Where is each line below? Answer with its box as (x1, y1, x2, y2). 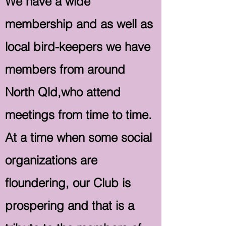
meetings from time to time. (5, 107, 152, 122)
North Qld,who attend (5, 85, 121, 99)
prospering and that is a (5, 198, 134, 213)
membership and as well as (5, 17, 153, 31)
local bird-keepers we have (5, 39, 150, 54)
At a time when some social (5, 130, 152, 145)
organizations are (5, 153, 97, 167)
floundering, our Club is (5, 176, 131, 190)
